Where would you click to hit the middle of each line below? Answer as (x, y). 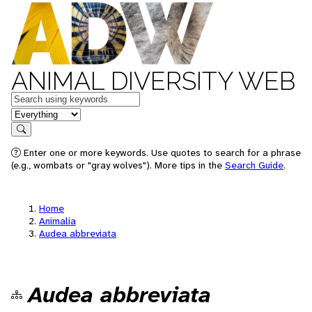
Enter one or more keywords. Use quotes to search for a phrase (161, 153)
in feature (33, 113)
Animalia (57, 221)
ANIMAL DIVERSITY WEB (153, 81)
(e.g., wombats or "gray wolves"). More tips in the (118, 165)
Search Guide (254, 165)
